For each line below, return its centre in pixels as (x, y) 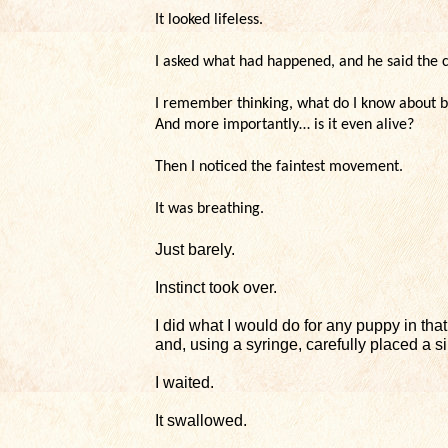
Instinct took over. (216, 287)
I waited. (184, 382)
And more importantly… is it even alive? (284, 125)
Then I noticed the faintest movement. (279, 167)
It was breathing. (209, 209)
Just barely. (195, 249)
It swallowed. (201, 420)
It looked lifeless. (211, 20)
